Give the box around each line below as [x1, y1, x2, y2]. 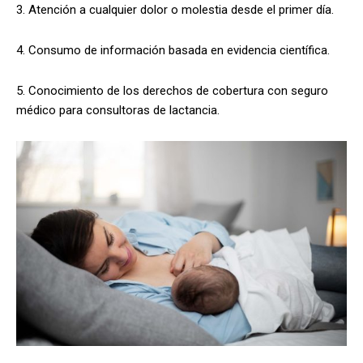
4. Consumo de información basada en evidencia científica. [16, 42, 330, 58]
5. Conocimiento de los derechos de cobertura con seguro [16, 83, 328, 98]
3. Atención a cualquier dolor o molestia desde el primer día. [16, 2, 334, 17]
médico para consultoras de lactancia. [16, 102, 220, 117]
